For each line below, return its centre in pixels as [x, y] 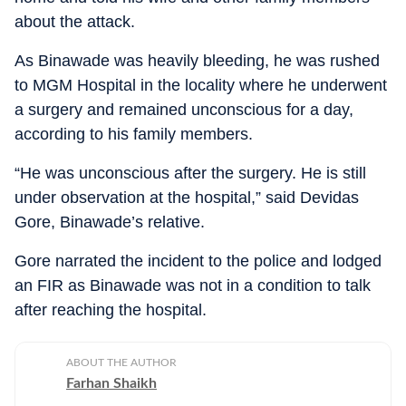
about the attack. [75, 21]
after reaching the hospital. [111, 309]
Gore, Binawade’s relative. [110, 222]
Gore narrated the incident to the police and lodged [198, 261]
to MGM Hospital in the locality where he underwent [201, 85]
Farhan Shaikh [111, 383]
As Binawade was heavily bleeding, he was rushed [197, 60]
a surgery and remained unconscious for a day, [184, 109]
